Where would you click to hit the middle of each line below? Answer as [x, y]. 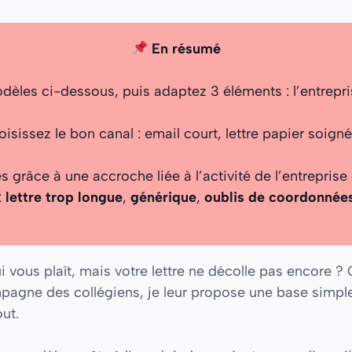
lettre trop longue [64, 197]
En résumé [184, 48]
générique [163, 197]
